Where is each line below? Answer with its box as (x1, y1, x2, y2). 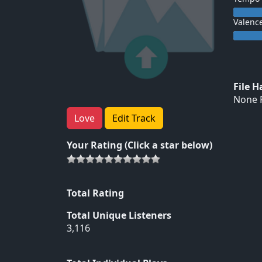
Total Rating (67, 187, 124, 199)
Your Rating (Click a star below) (67, 139, 212, 151)
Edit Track (112, 112, 156, 125)
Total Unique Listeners (67, 209, 171, 222)
